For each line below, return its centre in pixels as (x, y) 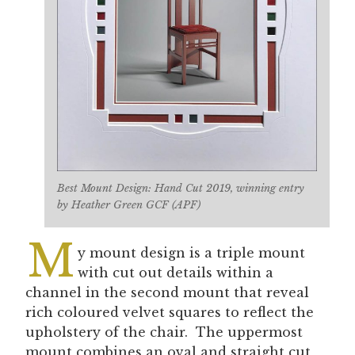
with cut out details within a (176, 272)
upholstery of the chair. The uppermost (164, 332)
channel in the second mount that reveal (167, 292)
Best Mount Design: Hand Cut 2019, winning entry (181, 188)
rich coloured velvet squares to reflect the (170, 312)
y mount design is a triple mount (191, 252)
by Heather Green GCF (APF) (129, 204)
